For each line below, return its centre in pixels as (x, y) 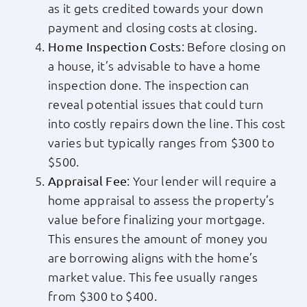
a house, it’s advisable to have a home (155, 66)
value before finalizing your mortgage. (157, 219)
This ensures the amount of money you (158, 238)
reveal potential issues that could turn (156, 104)
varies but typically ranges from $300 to (161, 143)
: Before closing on (233, 47)
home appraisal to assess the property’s (161, 200)
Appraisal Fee (88, 181)
